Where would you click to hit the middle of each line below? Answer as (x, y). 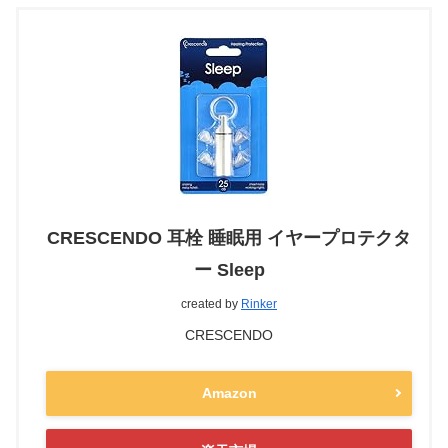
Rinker (259, 303)
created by (211, 303)
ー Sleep (229, 269)
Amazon (229, 392)
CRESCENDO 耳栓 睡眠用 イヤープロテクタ (229, 237)
